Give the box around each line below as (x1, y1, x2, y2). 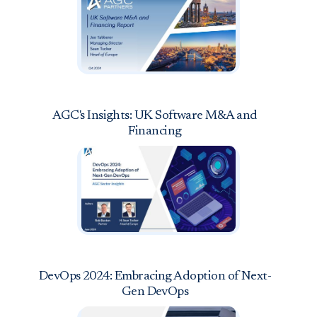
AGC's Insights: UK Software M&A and (52, 109, 258, 122)
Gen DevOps (121, 285, 189, 299)
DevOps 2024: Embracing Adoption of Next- (38, 270, 272, 283)
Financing (128, 125, 182, 138)
